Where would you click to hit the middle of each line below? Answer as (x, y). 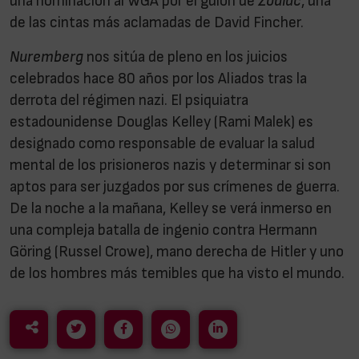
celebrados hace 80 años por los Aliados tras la (158, 79)
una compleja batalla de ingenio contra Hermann (163, 231)
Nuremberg (48, 58)
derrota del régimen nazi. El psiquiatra (129, 101)
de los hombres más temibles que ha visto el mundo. (177, 274)
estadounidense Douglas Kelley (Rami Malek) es (161, 123)
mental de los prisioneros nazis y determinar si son (170, 166)
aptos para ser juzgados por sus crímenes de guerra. (175, 188)
